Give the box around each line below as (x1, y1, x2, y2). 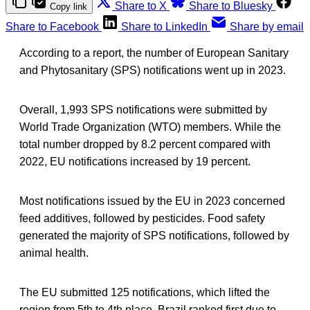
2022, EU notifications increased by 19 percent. (19, 155, 250, 167)
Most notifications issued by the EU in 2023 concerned (19, 194, 285, 207)
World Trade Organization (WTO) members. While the (19, 120, 281, 133)
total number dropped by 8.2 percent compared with (19, 138, 271, 150)
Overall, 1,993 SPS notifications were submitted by (19, 103, 267, 116)
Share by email (230, 20, 304, 33)
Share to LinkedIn (121, 20, 208, 33)
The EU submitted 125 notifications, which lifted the (19, 286, 270, 298)
